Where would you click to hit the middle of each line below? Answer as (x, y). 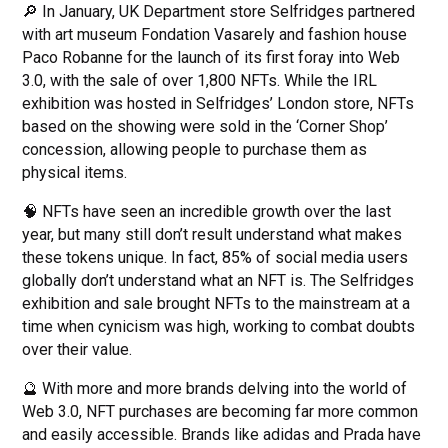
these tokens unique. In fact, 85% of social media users (215, 258)
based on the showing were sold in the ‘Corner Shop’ (205, 127)
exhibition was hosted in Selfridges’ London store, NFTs (218, 104)
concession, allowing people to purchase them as (195, 150)
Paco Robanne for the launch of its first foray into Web (211, 58)
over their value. (79, 350)
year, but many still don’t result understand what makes (212, 235)
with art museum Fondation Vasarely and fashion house (215, 35)
